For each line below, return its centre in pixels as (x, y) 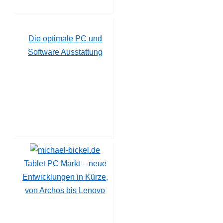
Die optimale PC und (65, 38)
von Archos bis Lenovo (65, 190)
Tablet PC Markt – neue (65, 163)
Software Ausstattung (65, 52)
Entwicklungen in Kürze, (65, 177)
